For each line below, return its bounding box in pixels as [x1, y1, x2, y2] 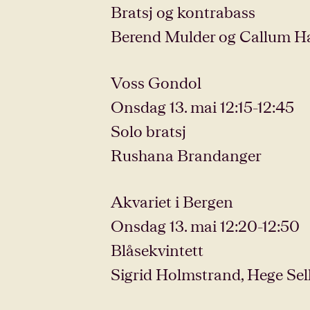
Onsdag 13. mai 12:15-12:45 [111, 98, 294, 116]
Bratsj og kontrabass [111, 3, 255, 21]
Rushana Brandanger [111, 146, 262, 164]
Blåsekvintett [111, 241, 203, 259]
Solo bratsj [111, 122, 186, 140]
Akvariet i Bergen [111, 192, 233, 210]
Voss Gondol [111, 73, 201, 91]
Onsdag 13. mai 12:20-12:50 [111, 217, 300, 235]
